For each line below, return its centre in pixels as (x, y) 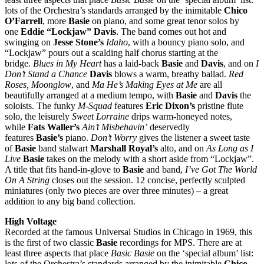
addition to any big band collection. (70, 201)
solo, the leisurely (38, 116)
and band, (163, 169)
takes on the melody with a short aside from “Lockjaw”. (149, 159)
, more (55, 21)
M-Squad (94, 105)
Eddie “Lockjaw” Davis (68, 31)
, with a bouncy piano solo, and (186, 42)
